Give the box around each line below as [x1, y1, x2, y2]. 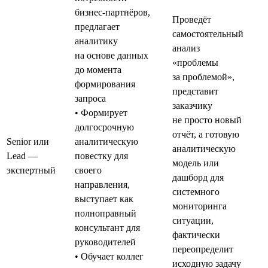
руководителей [75, 236, 136, 247]
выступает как [75, 193, 133, 204]
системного [172, 186, 220, 197]
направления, [75, 179, 130, 190]
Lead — [7, 150, 38, 161]
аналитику [75, 35, 118, 46]
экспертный [7, 165, 56, 175]
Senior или [7, 136, 49, 147]
